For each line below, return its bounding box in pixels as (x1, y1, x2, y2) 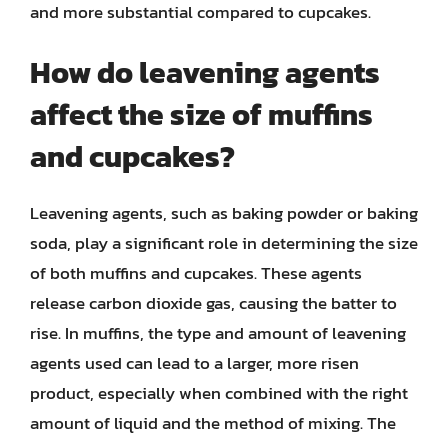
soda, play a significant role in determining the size (30, 230, 418, 256)
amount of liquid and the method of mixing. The (30, 410, 396, 436)
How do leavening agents (30, 50, 380, 95)
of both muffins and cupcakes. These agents (30, 260, 362, 286)
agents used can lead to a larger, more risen (30, 350, 359, 376)
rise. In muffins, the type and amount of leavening (30, 320, 406, 346)
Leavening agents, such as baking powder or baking (30, 200, 418, 226)
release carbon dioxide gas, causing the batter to (30, 290, 397, 316)
